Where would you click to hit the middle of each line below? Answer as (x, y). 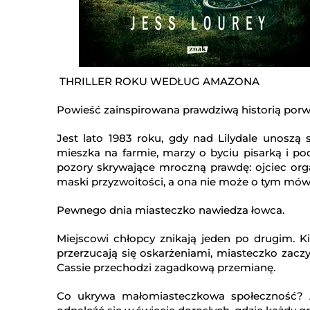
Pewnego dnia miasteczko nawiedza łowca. (171, 210)
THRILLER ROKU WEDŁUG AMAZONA (158, 82)
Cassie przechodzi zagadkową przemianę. (166, 268)
